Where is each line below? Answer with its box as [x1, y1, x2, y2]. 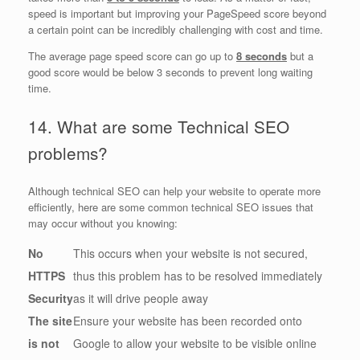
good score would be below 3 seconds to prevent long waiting [28, 64, 313, 80]
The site [28, 312, 72, 329]
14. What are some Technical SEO [28, 113, 289, 138]
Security [28, 289, 73, 306]
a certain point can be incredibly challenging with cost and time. [28, 22, 323, 38]
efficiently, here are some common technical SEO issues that [28, 198, 313, 215]
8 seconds [236, 48, 287, 64]
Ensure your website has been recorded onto [73, 312, 302, 329]
